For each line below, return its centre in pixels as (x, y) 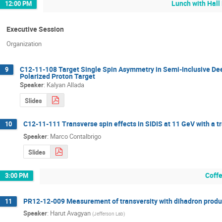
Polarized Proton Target (57, 76)
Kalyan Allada (65, 85)
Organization (24, 44)
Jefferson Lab (109, 214)
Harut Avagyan (70, 213)
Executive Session (35, 29)
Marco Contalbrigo (76, 136)
